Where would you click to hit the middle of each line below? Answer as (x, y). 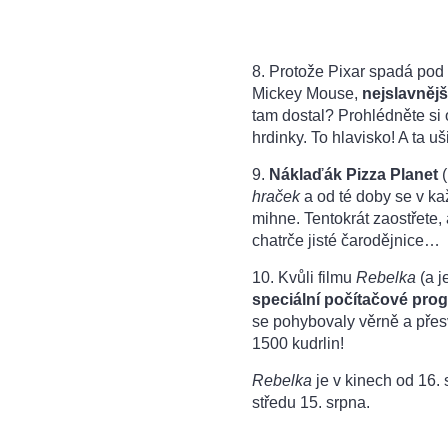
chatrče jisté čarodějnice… (346, 240)
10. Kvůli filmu (304, 277)
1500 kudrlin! (300, 343)
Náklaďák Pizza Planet (353, 174)
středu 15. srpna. (311, 402)
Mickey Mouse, (307, 93)
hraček (276, 196)
